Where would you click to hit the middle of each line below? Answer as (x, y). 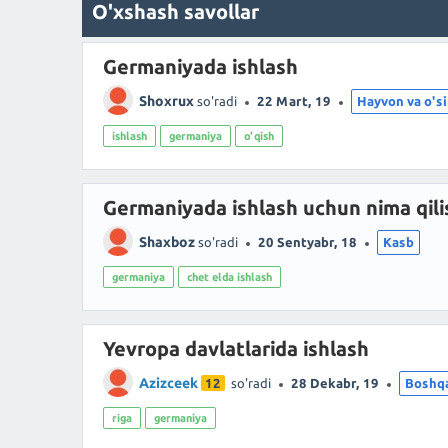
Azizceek (168, 383)
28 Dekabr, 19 (335, 383)
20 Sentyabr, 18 (307, 242)
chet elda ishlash (229, 276)
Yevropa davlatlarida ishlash (236, 348)
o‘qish (259, 135)
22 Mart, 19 (294, 101)
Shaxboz (167, 242)
